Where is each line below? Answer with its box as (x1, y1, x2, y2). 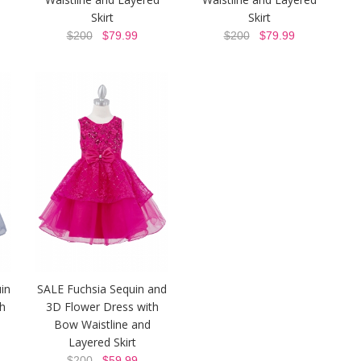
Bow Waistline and (53, 316, 151, 332)
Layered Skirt (68, 334, 136, 350)
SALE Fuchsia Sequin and (37, 280, 167, 297)
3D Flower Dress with (45, 298, 159, 314)
